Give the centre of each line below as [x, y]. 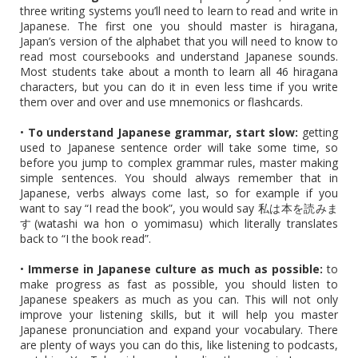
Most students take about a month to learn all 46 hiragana [179, 71]
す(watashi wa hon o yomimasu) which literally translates [179, 223]
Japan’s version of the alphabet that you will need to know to [179, 41]
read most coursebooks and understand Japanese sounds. [179, 56]
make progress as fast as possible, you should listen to [179, 284]
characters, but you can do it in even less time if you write [179, 86]
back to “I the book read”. [86, 238]
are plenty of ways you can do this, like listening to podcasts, [179, 344]
